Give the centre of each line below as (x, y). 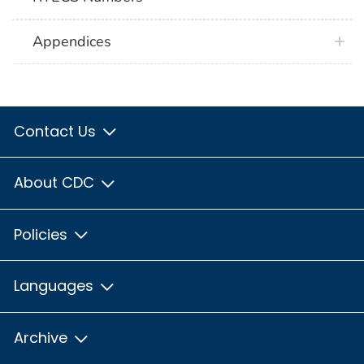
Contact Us (57, 131)
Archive (43, 337)
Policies (43, 234)
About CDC (56, 183)
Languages (56, 286)
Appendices (72, 41)
